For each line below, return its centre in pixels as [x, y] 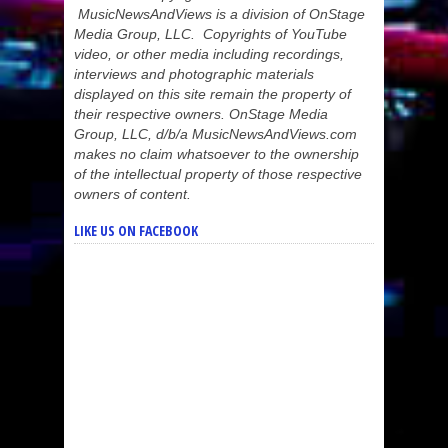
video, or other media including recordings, [209, 54]
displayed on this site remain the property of [212, 94]
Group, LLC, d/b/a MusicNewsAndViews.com [215, 134]
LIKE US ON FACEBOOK [136, 230]
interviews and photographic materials [194, 74]
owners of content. [132, 194]
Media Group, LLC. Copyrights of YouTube [210, 34]
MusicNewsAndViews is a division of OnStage [219, 14]
